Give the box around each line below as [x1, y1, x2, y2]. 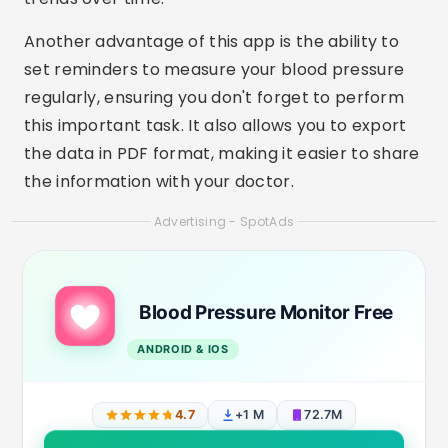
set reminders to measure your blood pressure [24, 58, 405, 81]
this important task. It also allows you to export [24, 114, 407, 137]
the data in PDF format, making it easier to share [24, 142, 420, 165]
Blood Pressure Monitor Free [139, 301, 393, 324]
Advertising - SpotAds [153, 213, 295, 230]
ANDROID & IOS [137, 342, 229, 356]
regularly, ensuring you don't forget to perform [24, 86, 405, 109]
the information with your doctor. [24, 170, 294, 193]
